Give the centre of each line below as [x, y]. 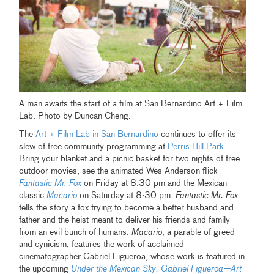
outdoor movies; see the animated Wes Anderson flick [119, 172]
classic [33, 196]
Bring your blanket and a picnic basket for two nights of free [130, 159]
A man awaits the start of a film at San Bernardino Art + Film [131, 104]
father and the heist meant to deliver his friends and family [125, 220]
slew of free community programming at [94, 147]
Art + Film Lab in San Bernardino [97, 135]
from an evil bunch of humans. [76, 233]
